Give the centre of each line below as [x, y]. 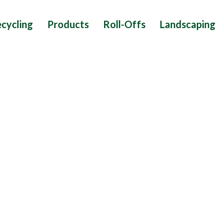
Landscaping [187, 24]
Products [68, 24]
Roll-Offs [124, 24]
